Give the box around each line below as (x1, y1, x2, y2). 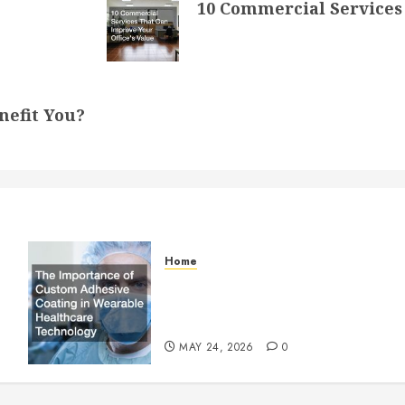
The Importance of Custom (164, 272, 351, 294)
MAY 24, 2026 (179, 338, 254, 355)
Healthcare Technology (164, 312, 324, 334)
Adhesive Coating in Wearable (164, 292, 376, 314)
